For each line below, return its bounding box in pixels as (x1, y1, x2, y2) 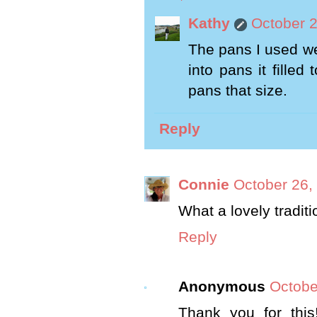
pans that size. (188, 82, 287, 100)
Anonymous (178, 278, 265, 296)
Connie (178, 175, 229, 193)
